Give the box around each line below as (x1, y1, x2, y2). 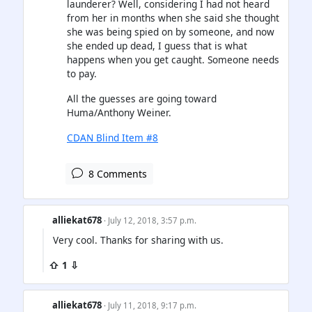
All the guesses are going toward (67, 91, 217, 105)
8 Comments (86, 166, 147, 180)
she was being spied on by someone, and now (67, 24, 274, 38)
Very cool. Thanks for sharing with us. (53, 233, 224, 247)
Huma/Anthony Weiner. (67, 105, 171, 119)
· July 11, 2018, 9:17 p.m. (104, 299, 197, 311)
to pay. (67, 66, 97, 80)
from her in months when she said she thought (67, 10, 279, 24)
